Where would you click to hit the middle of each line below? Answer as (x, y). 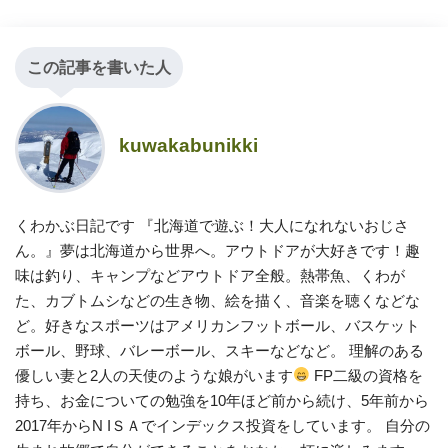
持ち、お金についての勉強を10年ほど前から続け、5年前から (222, 400)
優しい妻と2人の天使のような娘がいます (154, 375)
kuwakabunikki (188, 145)
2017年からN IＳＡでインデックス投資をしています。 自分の (222, 425)
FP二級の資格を (367, 375)
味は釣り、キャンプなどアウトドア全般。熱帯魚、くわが (210, 275)
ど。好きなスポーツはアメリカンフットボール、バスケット (217, 325)
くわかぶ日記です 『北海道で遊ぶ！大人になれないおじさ (212, 225)
